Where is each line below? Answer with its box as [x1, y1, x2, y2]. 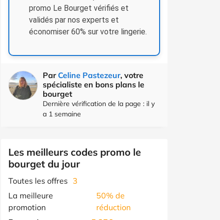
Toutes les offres [8, 175, 68, 186]
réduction [96, 202, 131, 212]
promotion [8, 202, 46, 212]
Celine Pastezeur [58, 70, 120, 80]
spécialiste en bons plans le [43, 79, 144, 89]
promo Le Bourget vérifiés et [29, 3, 129, 13]
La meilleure [8, 190, 53, 200]
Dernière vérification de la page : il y [43, 99, 155, 108]
